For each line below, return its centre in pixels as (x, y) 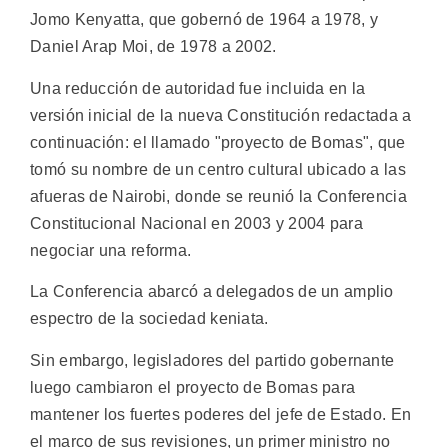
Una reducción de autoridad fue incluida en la (198, 88)
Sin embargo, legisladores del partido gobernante (212, 360)
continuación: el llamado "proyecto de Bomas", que (218, 142)
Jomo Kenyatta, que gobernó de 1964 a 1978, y (204, 20)
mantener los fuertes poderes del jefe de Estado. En (221, 414)
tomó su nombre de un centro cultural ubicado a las (218, 169)
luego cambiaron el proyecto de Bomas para (193, 387)
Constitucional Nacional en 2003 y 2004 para (196, 223)
